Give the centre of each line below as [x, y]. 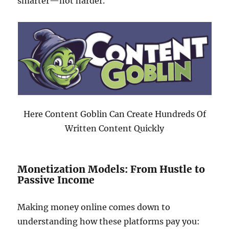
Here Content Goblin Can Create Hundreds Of [114, 114]
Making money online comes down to [94, 207]
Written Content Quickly [114, 128]
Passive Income [56, 180]
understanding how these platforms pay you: [109, 221]
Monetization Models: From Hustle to [111, 169]
